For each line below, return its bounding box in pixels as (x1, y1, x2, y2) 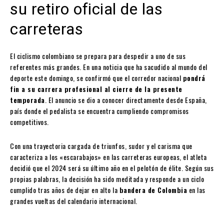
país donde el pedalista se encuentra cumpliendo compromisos (10, 105, 189, 116)
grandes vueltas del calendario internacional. (10, 195, 137, 206)
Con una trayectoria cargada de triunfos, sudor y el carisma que (10, 140, 192, 151)
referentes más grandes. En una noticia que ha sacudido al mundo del (10, 61, 207, 72)
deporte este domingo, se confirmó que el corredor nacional (10, 72, 183, 83)
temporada (10, 94, 45, 105)
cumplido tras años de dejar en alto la (10, 184, 119, 195)
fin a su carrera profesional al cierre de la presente (10, 83, 182, 94)
